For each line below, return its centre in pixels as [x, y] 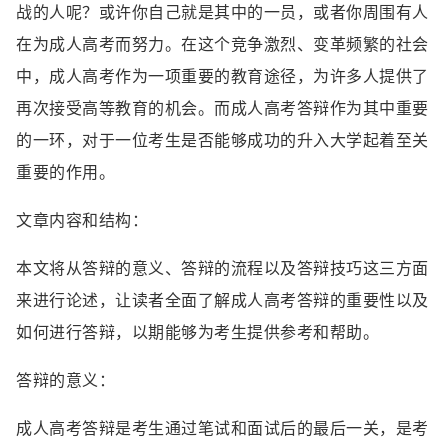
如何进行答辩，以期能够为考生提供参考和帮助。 [197, 332]
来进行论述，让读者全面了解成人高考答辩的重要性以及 [222, 300]
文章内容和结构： [82, 220]
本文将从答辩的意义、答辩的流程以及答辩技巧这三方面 [222, 268]
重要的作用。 [65, 172]
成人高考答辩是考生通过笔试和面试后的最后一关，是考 [222, 428]
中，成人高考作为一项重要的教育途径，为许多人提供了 [222, 76]
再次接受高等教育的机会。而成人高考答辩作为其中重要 [222, 108]
